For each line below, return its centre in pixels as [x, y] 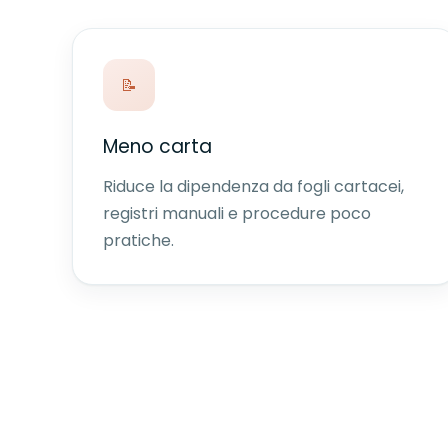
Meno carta [157, 146]
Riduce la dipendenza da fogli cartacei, [253, 186]
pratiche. [138, 240]
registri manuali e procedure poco [237, 213]
